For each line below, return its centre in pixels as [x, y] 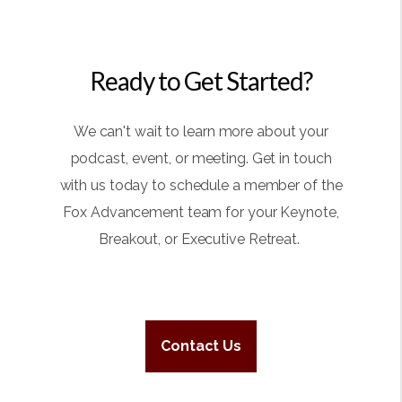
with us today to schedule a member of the [201, 186]
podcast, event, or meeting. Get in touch [201, 159]
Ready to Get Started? [201, 80]
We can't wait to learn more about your [201, 132]
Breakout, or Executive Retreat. [201, 240]
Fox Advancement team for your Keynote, [201, 213]
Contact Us [201, 345]
